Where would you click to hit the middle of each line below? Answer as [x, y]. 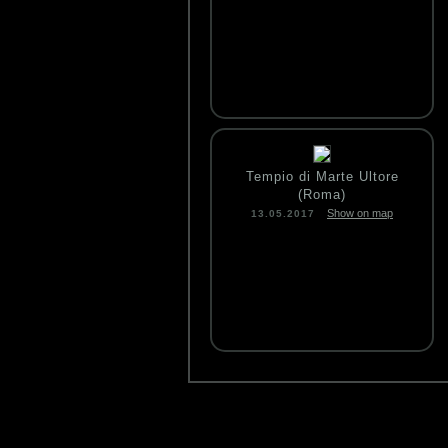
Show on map [360, 213]
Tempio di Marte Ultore [322, 176]
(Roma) [322, 194]
